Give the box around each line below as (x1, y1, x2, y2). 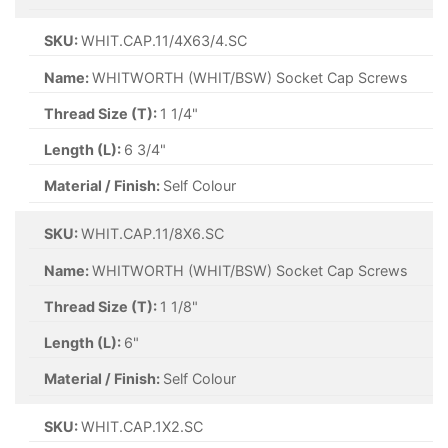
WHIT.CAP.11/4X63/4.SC (81, 32, 248, 50)
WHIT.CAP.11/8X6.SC (81, 225, 225, 243)
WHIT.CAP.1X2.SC (81, 418, 204, 436)
